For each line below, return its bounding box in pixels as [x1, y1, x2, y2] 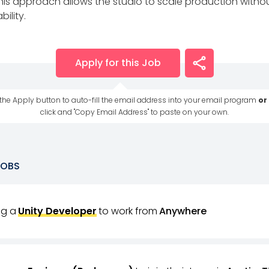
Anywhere [159, 204, 207, 218]
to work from [98, 204, 157, 218]
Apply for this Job [74, 56, 161, 70]
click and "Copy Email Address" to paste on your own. [40, 107, 229, 117]
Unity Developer [17, 204, 97, 218]
